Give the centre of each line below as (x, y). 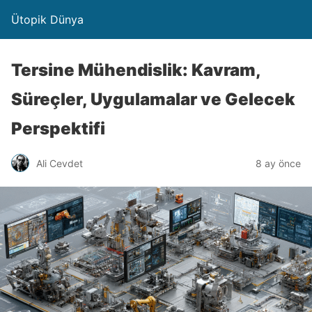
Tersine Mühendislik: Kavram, (136, 70)
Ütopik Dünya (47, 19)
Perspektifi (58, 128)
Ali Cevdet (60, 163)
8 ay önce (278, 163)
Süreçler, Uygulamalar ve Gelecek (153, 99)
